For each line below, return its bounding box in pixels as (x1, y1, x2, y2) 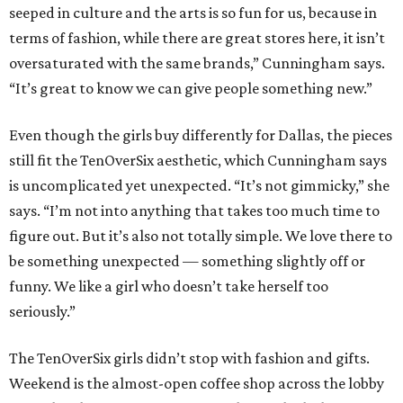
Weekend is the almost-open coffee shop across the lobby (9, 374, 384, 393)
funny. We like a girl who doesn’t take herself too (9, 277, 328, 296)
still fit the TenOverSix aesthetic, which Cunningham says (9, 151, 387, 170)
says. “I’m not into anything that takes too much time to (9, 201, 380, 220)
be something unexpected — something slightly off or (9, 252, 365, 271)
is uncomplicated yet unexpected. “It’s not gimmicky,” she (9, 176, 390, 195)
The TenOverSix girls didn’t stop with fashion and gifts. (9, 349, 370, 368)
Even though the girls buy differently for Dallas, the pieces (9, 126, 392, 145)
